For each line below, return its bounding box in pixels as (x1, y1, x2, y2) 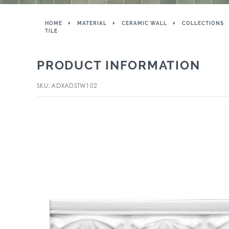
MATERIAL (77, 20, 107, 26)
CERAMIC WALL (122, 20, 167, 26)
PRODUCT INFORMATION (37, 58, 200, 73)
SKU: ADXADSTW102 (37, 82, 97, 89)
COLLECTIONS (182, 20, 224, 26)
